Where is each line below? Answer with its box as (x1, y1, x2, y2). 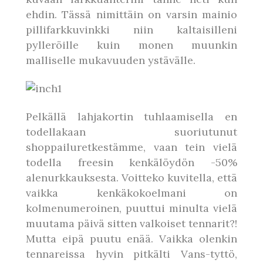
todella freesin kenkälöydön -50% (26, 156, 237, 169)
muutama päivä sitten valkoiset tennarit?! (26, 217, 237, 230)
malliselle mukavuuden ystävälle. (26, 53, 195, 67)
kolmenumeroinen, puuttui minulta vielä (26, 201, 237, 215)
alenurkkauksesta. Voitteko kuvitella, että (26, 171, 237, 184)
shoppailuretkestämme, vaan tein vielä (26, 140, 237, 154)
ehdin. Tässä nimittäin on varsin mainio (26, 8, 237, 21)
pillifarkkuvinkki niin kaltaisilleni (26, 23, 237, 36)
